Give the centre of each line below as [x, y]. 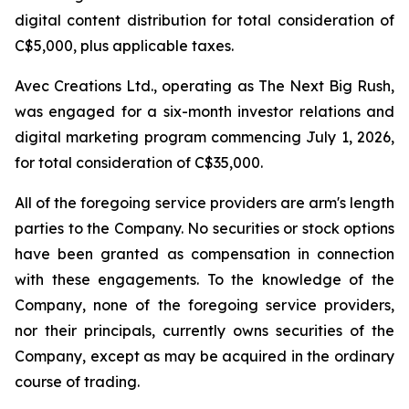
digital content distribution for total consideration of [204, 21]
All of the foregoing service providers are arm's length [204, 203]
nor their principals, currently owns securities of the [204, 331]
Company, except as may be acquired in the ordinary [204, 357]
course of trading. [77, 382]
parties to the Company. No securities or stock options [204, 229]
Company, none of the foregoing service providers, [204, 305]
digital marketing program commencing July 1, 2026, [204, 137]
